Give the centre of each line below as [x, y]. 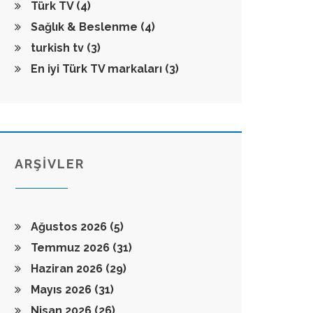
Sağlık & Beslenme [84, 27]
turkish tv [57, 48]
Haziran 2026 [67, 269]
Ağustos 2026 [69, 227]
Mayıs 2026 [61, 290]
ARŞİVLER [50, 164]
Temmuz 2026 [70, 248]
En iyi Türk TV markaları [96, 69]
